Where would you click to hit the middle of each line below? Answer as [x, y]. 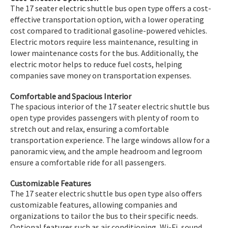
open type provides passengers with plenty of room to [105, 117]
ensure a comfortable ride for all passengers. [88, 162]
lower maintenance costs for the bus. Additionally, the [104, 53]
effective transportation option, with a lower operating [107, 19]
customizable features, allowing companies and [94, 204]
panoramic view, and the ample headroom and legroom [106, 151]
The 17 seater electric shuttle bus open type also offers [106, 193]
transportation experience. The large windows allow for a [110, 140]
